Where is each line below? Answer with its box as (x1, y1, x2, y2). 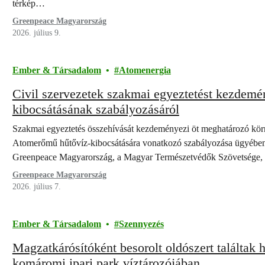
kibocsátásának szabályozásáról (12, 102, 179, 117)
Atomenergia (118, 65, 171, 75)
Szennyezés (118, 219, 164, 229)
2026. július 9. (12, 28, 61, 37)
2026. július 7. (12, 182, 61, 191)
